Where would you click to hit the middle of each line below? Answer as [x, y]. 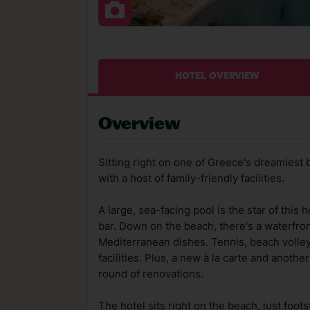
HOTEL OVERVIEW [217, 76]
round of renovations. [151, 274]
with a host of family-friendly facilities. [191, 179]
